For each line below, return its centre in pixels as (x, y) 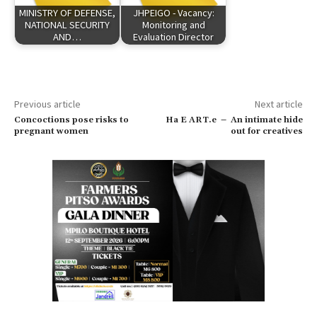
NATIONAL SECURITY (67, 25)
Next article (278, 104)
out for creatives (266, 131)
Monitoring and (173, 25)
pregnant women (51, 131)
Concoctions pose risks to (71, 120)
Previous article (47, 104)
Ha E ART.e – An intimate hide (234, 120)
